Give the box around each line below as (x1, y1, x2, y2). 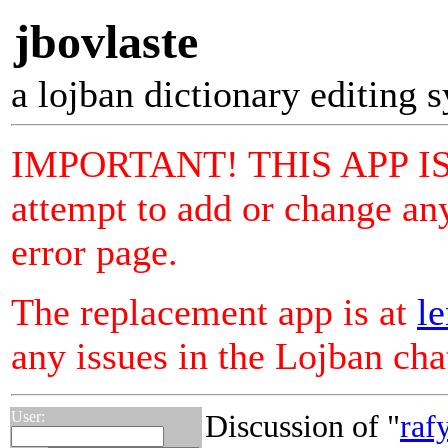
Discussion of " (205, 408, 400, 444)
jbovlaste (14, 15, 198, 68)
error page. (11, 231, 178, 273)
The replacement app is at (11, 291, 417, 333)
